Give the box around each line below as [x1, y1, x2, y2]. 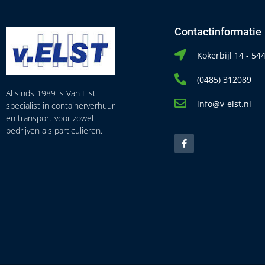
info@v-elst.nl [197, 98, 251, 109]
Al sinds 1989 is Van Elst [6, 88, 96, 99]
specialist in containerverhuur [6, 100, 115, 112]
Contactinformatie [174, 25, 261, 38]
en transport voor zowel [6, 112, 93, 124]
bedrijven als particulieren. [6, 125, 102, 137]
